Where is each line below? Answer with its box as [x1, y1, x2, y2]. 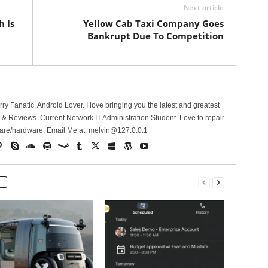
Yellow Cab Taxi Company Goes [83, 17, 224, 29]
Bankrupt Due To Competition [87, 30, 224, 42]
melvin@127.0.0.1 [88, 126, 148, 135]
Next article [183, 2, 224, 13]
